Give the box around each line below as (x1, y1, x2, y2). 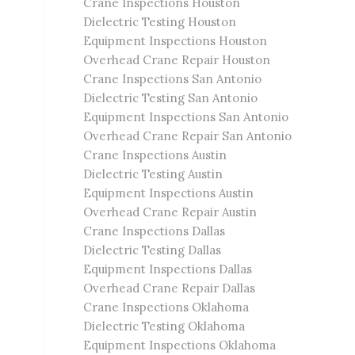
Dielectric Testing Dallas (83, 242, 222, 258)
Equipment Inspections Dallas (83, 261, 253, 277)
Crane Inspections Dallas (83, 223, 226, 239)
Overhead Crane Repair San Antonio (83, 128, 292, 143)
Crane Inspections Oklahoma (83, 300, 250, 315)
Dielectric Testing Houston (83, 14, 237, 29)
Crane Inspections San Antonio (83, 71, 262, 86)
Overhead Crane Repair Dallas (83, 281, 256, 296)
